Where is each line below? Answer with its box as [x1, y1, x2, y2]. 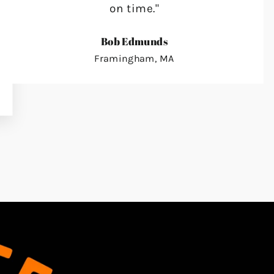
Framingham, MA [94, 52, 175, 64]
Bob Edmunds [100, 34, 168, 48]
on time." [109, 1, 160, 15]
